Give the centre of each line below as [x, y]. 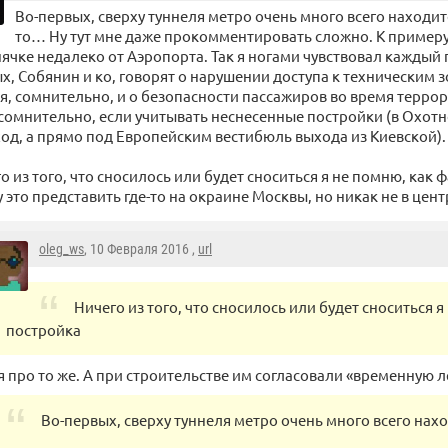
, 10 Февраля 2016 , [141, 249]
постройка [43, 330]
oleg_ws [61, 249]
